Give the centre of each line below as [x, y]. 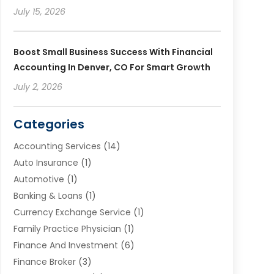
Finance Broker [44, 261]
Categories [49, 124]
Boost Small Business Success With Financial [113, 52]
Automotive [39, 179]
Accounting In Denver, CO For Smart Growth [112, 67]
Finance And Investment [65, 245]
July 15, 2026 [39, 11]
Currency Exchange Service [72, 212]
